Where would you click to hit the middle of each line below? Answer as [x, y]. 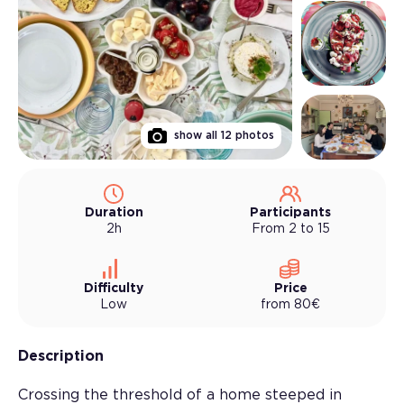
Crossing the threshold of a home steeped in [180, 395]
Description [61, 356]
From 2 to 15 [290, 229]
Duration [114, 212]
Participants [290, 212]
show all [195, 135]
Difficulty [114, 288]
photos [254, 135]
